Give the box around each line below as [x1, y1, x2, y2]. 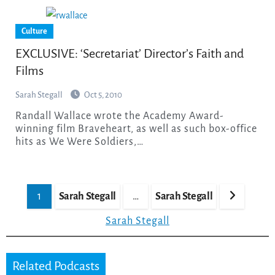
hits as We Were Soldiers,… [15, 136, 144, 147]
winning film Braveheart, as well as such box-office [15, 123, 257, 134]
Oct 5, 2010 [83, 90, 122, 99]
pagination [14, 196, 66, 207]
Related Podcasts [12, 258, 99, 273]
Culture [21, 26, 47, 36]
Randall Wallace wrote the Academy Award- [15, 110, 22, 122]
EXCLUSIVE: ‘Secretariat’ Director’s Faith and [15, 46, 244, 60]
